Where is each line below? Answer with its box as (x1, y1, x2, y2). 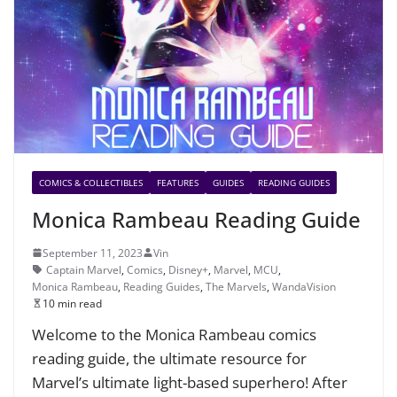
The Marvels (206, 278, 267, 294)
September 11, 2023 (43, 245, 143, 261)
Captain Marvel (46, 261, 121, 277)
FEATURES (157, 175, 198, 189)
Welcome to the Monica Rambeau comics (32, 323, 316, 345)
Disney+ (168, 261, 208, 277)
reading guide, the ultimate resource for (32, 347, 307, 369)
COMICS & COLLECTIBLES (39, 175, 143, 189)
